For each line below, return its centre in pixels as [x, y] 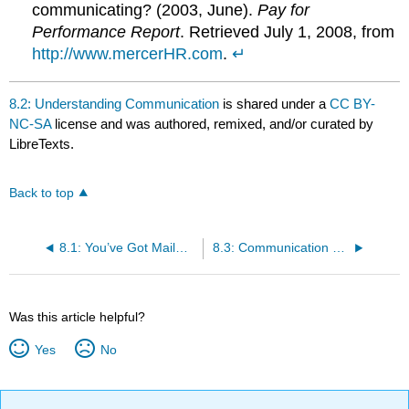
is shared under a [275, 103]
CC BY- [353, 103]
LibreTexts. [42, 143]
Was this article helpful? [78, 317]
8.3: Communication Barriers [338, 248]
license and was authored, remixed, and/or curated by [215, 123]
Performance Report [106, 32]
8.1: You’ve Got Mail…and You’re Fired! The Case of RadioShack [181, 248]
